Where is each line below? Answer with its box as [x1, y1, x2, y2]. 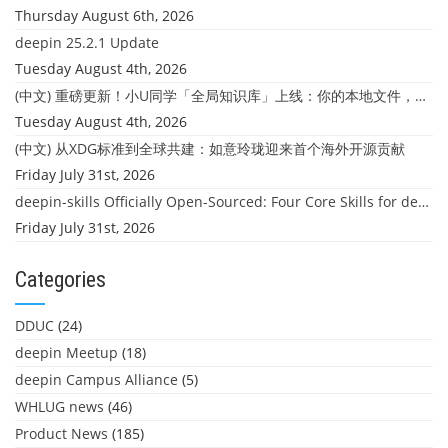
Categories [15, 267, 106, 292]
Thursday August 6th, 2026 [15, 6, 194, 25]
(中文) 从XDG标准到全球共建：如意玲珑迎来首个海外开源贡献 [15, 139, 405, 158]
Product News [15, 424, 108, 443]
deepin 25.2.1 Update [15, 33, 159, 52]
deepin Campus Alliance [15, 370, 178, 389]
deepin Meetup [15, 343, 118, 362]
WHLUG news [15, 397, 104, 416]
